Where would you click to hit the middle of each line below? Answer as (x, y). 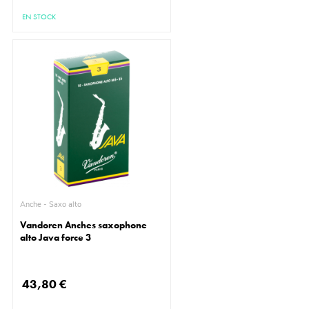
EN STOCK (39, 17)
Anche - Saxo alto (66, 205)
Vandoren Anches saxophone (84, 225)
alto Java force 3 (56, 238)
